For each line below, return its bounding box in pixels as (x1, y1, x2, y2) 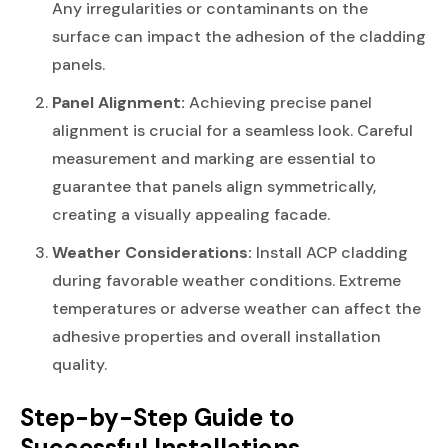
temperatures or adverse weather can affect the (52, 297, 421, 319)
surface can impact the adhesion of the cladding (52, 25, 426, 47)
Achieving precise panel (185, 91, 372, 113)
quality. (52, 353, 107, 375)
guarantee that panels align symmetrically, (52, 175, 376, 197)
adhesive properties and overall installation (52, 325, 381, 347)
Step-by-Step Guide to (20, 401, 295, 434)
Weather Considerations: (52, 241, 252, 263)
